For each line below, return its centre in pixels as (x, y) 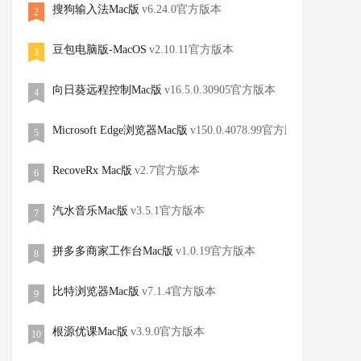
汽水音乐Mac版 (90, 211)
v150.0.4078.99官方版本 (249, 130)
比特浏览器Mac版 (96, 291)
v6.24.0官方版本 (182, 9)
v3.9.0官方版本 (168, 332)
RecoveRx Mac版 (92, 170)
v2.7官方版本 (167, 170)
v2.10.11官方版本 (191, 50)
